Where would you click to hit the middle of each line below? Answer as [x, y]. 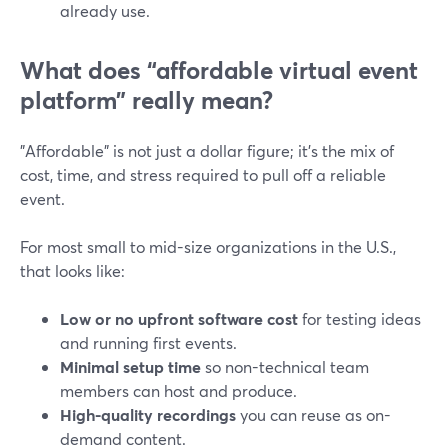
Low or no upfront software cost [179, 318]
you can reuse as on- [313, 414]
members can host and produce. [178, 390]
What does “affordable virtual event [219, 70]
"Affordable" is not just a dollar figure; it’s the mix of [207, 150]
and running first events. [148, 342]
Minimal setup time [130, 366]
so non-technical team [285, 366]
